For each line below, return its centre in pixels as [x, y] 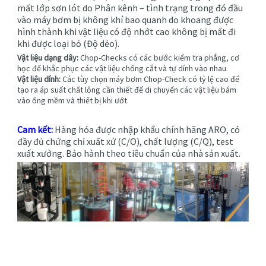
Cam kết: [35, 130]
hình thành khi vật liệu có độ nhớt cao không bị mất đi [126, 32]
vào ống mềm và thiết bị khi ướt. [73, 101]
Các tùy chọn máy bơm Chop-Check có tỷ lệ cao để [150, 79]
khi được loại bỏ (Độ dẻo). [68, 44]
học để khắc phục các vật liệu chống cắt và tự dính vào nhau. [123, 69]
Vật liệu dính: [39, 79]
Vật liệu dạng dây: [48, 58]
